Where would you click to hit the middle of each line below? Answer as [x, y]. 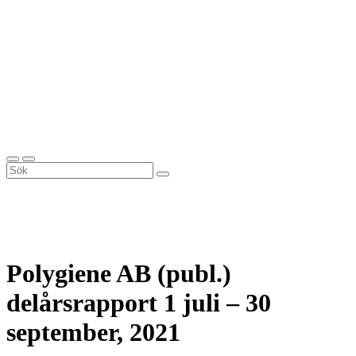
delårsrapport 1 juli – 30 [139, 303]
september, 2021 [93, 333]
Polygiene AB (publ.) [119, 274]
